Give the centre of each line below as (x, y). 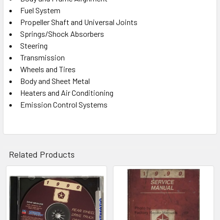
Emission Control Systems (64, 105)
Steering (34, 46)
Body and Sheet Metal (55, 81)
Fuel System (40, 10)
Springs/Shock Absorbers (62, 34)
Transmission (42, 57)
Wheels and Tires (48, 69)
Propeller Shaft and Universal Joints (79, 22)
